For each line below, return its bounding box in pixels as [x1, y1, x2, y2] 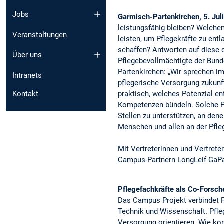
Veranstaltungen [12, 30, 67, 39]
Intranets [12, 71, 42, 80]
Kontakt [12, 89, 38, 99]
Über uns [12, 50, 42, 60]
